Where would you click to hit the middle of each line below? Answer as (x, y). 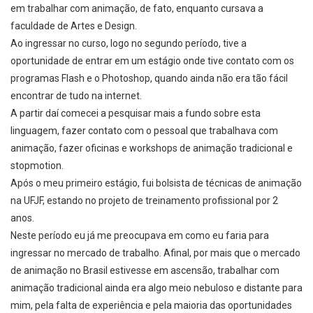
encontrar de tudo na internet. (76, 96)
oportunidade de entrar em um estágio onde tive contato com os (152, 61)
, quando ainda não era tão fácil (219, 79)
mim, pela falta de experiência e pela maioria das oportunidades (151, 306)
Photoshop (126, 79)
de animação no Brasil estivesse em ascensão (112, 271)
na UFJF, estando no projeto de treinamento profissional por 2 (144, 201)
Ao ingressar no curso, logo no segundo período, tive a (129, 44)
